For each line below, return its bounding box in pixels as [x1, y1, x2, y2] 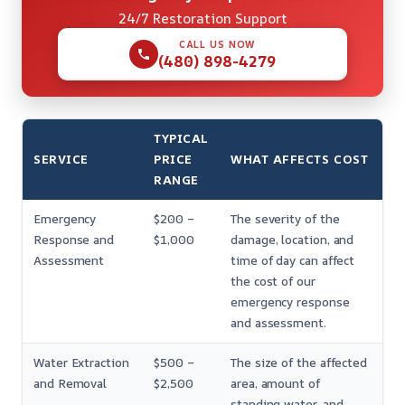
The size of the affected [231, 354, 368, 372]
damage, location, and [231, 231, 354, 249]
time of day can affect [231, 252, 355, 269]
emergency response [231, 294, 350, 311]
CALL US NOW [178, 37, 256, 52]
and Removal [33, 375, 108, 392]
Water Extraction [33, 354, 129, 372]
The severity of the [231, 211, 340, 228]
